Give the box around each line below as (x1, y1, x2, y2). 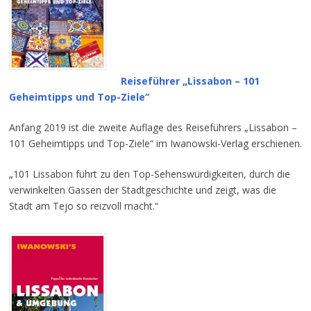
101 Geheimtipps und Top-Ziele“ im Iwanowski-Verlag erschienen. (8, 137, 302, 151)
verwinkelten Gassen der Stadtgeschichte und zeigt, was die (8, 183, 276, 197)
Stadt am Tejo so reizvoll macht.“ (8, 199, 158, 213)
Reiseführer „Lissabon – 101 (120, 74, 260, 88)
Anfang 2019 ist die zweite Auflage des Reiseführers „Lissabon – (8, 121, 297, 135)
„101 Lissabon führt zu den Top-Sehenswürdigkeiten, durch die (8, 167, 290, 181)
